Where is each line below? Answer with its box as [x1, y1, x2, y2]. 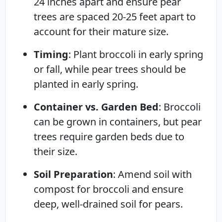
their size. [34, 144, 77, 158]
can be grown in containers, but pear [34, 114, 202, 128]
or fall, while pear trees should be [34, 62, 186, 76]
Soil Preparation [34, 167, 113, 181]
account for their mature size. [34, 24, 168, 38]
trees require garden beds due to [34, 129, 184, 143]
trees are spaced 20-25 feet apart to [34, 9, 196, 23]
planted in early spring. [34, 77, 138, 91]
